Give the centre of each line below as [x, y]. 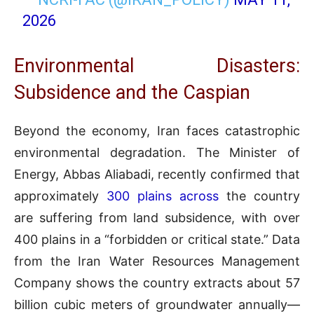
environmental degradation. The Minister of [157, 152]
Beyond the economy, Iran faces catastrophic [157, 130]
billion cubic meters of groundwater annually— [157, 304]
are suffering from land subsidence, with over [157, 217]
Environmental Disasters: [157, 66]
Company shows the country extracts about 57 [157, 282]
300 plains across [163, 196]
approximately [60, 196]
